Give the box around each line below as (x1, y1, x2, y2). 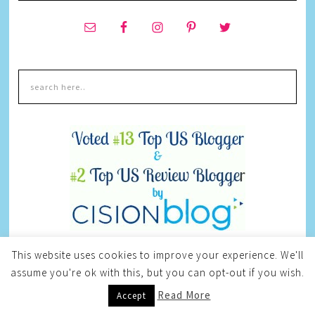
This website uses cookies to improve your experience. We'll (11, 247, 304, 262)
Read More (157, 288, 211, 302)
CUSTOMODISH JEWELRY (100, 299, 215, 312)
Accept (116, 290, 146, 302)
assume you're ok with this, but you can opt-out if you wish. (11, 266, 304, 279)
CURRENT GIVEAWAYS (98, 258, 217, 273)
